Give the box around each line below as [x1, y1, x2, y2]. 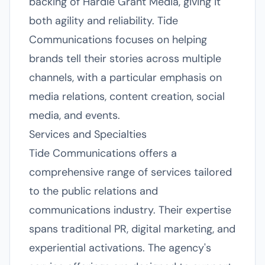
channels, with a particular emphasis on [29, 70, 222, 85]
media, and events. [29, 108, 120, 122]
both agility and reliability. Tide [29, 14, 178, 28]
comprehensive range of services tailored [29, 165, 232, 179]
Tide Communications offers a [29, 146, 177, 160]
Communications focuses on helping [29, 33, 207, 47]
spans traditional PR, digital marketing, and [29, 222, 235, 236]
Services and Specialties [29, 127, 147, 141]
